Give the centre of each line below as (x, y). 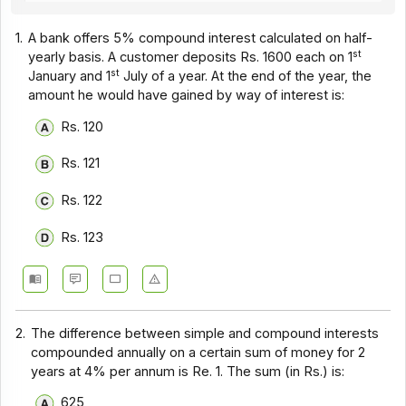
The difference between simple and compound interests (205, 333)
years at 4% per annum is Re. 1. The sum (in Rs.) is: (188, 371)
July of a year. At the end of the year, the (246, 77)
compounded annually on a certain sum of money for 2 (198, 352)
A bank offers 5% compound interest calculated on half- (201, 39)
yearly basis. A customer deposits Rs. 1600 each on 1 (191, 58)
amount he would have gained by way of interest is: (187, 96)
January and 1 (70, 77)
